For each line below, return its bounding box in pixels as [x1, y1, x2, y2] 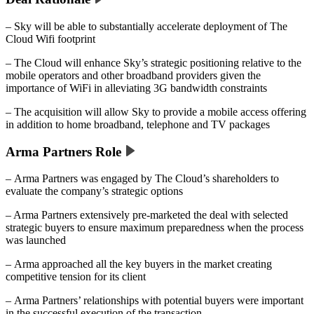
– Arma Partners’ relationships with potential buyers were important [6, 294, 303, 307]
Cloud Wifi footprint [6, 32, 95, 45]
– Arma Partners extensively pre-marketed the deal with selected [6, 209, 288, 221]
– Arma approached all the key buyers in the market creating [6, 258, 272, 271]
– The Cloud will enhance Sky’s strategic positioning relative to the [6, 56, 301, 69]
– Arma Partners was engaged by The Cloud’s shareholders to [6, 172, 279, 185]
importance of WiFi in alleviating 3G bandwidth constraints [6, 81, 267, 94]
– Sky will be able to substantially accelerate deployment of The [6, 20, 287, 32]
